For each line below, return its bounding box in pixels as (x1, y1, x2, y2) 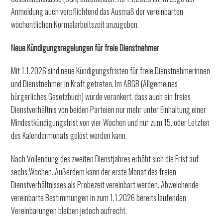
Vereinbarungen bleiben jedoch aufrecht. (11, 205, 127, 217)
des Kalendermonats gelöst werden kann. (11, 129, 127, 142)
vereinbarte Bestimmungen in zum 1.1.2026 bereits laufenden (11, 192, 187, 204)
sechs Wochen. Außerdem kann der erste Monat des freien (11, 166, 177, 178)
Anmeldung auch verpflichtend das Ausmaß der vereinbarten (11, 5, 184, 17)
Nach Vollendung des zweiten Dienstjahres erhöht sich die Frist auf (11, 153, 199, 165)
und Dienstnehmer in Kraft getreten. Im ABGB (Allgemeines (11, 78, 178, 90)
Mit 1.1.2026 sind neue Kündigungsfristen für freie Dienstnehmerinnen (11, 65, 211, 77)
